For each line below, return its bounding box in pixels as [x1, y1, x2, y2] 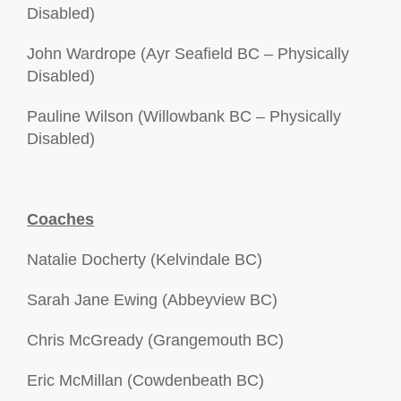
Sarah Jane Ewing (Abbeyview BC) [27, 291, 277, 309]
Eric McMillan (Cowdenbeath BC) [27, 371, 264, 389]
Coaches [27, 210, 94, 228]
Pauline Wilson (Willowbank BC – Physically [27, 107, 341, 125]
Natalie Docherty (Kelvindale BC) [27, 251, 262, 269]
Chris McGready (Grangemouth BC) [27, 331, 284, 349]
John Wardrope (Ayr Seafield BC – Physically [27, 45, 349, 63]
